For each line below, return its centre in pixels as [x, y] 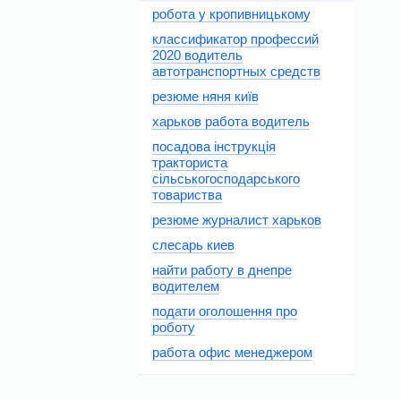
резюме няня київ [205, 97]
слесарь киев [193, 245]
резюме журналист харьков [237, 220]
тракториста [190, 163]
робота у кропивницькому [231, 14]
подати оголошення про [225, 311]
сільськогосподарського [226, 179]
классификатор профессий [235, 39]
